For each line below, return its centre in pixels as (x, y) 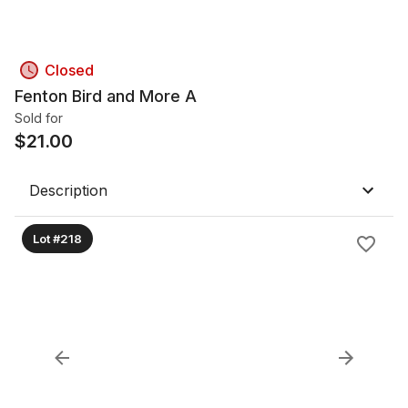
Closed (69, 70)
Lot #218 (57, 238)
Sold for (39, 118)
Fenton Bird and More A (106, 96)
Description (68, 190)
